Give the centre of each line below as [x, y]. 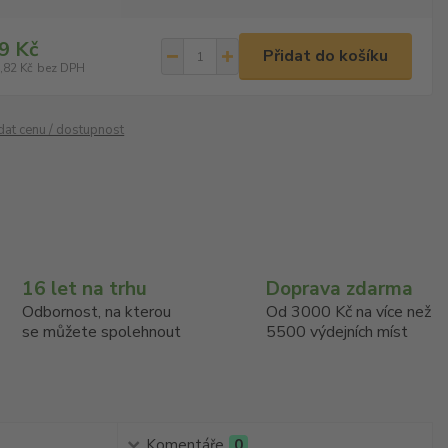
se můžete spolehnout [101, 332]
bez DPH [61, 67]
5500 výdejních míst [337, 332]
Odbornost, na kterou [96, 312]
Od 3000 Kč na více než [349, 312]
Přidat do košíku [325, 56]
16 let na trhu [84, 289]
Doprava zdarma [340, 289]
